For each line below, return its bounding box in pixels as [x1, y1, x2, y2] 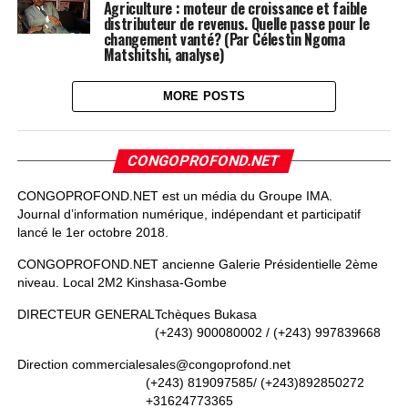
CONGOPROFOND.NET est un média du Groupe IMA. [16, 189, 332, 204]
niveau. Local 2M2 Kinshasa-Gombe [16, 275, 227, 291]
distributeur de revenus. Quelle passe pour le [103, 13, 370, 36]
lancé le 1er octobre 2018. [16, 225, 168, 240]
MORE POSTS [162, 89, 246, 104]
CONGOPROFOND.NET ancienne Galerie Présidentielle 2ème [16, 257, 378, 272]
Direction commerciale [16, 357, 146, 372]
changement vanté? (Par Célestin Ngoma [103, 28, 345, 51]
